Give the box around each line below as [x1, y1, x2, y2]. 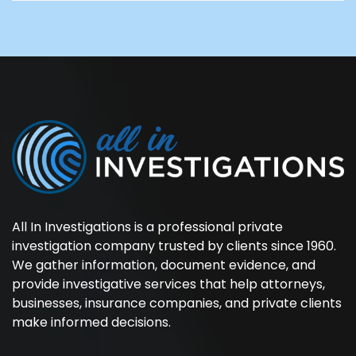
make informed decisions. [12, 312, 171, 331]
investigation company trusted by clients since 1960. [12, 236, 336, 255]
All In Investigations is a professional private [12, 217, 283, 236]
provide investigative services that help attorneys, [12, 274, 325, 293]
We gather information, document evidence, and [12, 255, 315, 274]
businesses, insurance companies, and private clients [12, 293, 342, 312]
